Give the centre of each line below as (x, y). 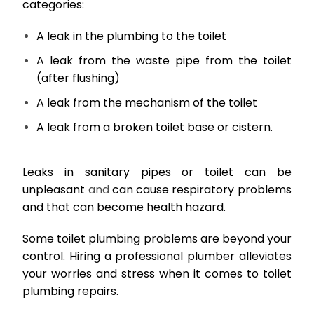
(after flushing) (78, 78)
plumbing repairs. (71, 292)
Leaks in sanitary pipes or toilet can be (157, 172)
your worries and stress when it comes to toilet (157, 274)
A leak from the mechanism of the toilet (147, 103)
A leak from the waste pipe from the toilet (164, 61)
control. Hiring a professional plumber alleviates (157, 257)
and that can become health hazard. (124, 207)
